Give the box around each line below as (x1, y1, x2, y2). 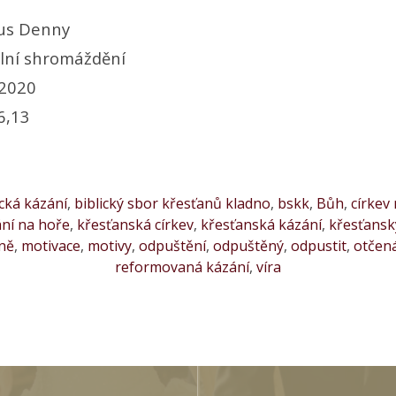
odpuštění (139, 235, 206, 255)
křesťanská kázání (200, 214, 322, 234)
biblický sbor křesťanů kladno (73, 193, 270, 213)
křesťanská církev (76, 214, 194, 234)
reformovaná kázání (115, 256, 249, 277)
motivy (88, 235, 132, 255)
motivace (21, 235, 80, 255)
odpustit (291, 235, 346, 255)
